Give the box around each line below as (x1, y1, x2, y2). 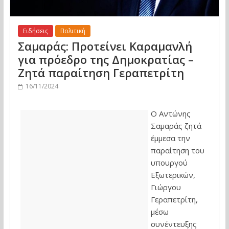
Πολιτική (60, 27, 85, 36)
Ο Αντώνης (150, 108, 191, 119)
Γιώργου (150, 182, 181, 193)
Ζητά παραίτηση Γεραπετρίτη (17, 65, 184, 81)
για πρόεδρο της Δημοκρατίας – (17, 52, 194, 67)
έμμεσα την (150, 133, 190, 144)
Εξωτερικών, (150, 170, 195, 180)
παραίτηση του (150, 145, 204, 156)
